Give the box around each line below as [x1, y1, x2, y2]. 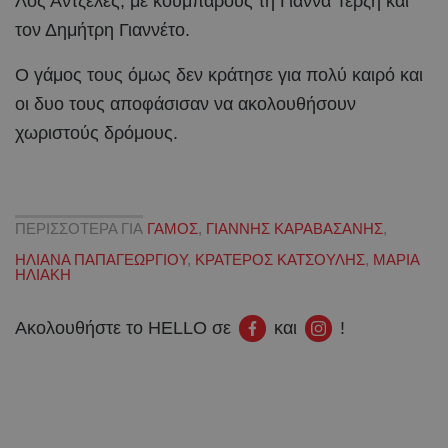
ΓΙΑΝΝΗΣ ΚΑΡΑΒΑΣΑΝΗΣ [206, 220, 383, 238]
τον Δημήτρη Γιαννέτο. [15, 19, 190, 40]
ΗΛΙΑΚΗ [15, 266, 71, 284]
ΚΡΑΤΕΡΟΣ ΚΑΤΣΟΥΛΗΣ [195, 251, 365, 269]
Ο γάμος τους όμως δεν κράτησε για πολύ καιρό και [15, 64, 423, 85]
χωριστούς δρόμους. [15, 122, 183, 143]
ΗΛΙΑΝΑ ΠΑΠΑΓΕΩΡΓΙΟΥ [15, 251, 187, 269]
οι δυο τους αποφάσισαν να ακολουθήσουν [15, 93, 356, 114]
